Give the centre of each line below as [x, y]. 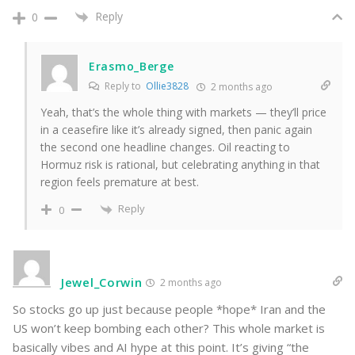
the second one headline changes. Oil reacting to [165, 147]
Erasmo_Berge [132, 67]
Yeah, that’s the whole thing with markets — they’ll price [183, 113]
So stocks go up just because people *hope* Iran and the [169, 309]
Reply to [124, 86]
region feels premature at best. [120, 182]
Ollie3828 [167, 86]
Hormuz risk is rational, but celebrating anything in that [180, 165]
